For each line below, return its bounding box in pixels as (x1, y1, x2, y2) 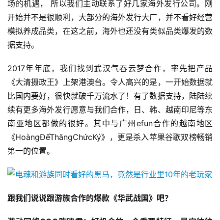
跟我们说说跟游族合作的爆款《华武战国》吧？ (7, 193, 172, 203)
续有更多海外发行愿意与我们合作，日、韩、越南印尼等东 (7, 105, 213, 115)
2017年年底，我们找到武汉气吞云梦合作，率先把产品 (7, 63, 213, 74)
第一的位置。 (7, 146, 55, 156)
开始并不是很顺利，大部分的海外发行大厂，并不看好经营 (7, 12, 213, 23)
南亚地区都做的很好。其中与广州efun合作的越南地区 (7, 118, 213, 129)
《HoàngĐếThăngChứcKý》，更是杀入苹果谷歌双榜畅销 (7, 132, 213, 142)
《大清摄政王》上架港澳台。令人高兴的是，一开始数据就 (7, 77, 213, 87)
